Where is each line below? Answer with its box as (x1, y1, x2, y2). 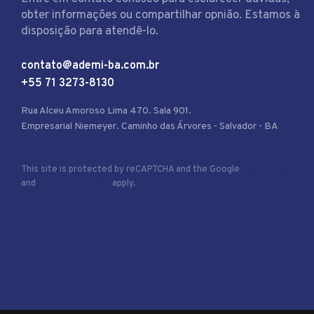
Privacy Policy (242, 164, 299, 176)
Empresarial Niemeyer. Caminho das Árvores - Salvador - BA (21, 121, 278, 133)
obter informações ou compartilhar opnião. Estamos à (21, 7, 300, 23)
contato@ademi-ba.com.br (21, 59, 159, 74)
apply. (110, 178, 135, 190)
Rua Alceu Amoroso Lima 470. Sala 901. (21, 105, 191, 118)
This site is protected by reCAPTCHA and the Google (21, 164, 242, 176)
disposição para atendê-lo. (21, 23, 158, 39)
